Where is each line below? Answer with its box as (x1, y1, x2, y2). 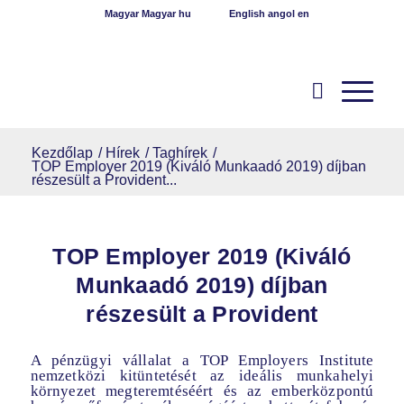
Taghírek (151, 145, 207, 161)
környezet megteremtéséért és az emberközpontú (30, 382, 374, 399)
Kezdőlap (31, 145, 93, 161)
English (228, 8, 265, 19)
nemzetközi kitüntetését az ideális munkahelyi (30, 367, 374, 384)
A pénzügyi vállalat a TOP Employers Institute (30, 352, 374, 369)
